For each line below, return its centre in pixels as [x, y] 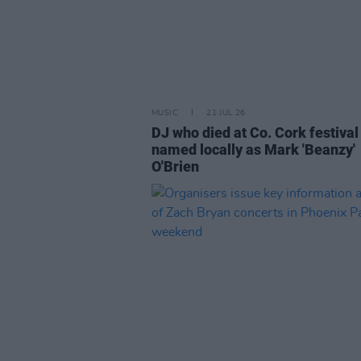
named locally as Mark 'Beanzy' [253, 149]
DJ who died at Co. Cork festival [255, 133]
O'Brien [175, 166]
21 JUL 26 [226, 113]
